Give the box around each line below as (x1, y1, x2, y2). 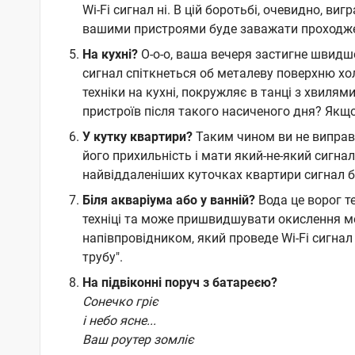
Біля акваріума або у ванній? (82, 193, 255, 208)
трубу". (82, 250, 123, 265)
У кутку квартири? (82, 129, 193, 145)
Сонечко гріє (82, 294, 158, 310)
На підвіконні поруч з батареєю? (82, 275, 277, 291)
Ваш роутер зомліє (82, 332, 194, 348)
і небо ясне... (82, 313, 156, 329)
